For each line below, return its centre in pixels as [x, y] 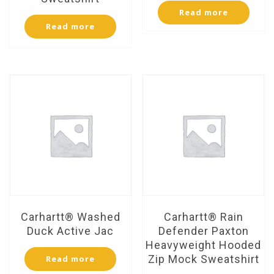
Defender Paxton [203, 231]
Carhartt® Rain [203, 217]
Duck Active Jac [71, 231]
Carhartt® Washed [70, 217]
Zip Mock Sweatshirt [203, 259]
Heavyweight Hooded [204, 245]
